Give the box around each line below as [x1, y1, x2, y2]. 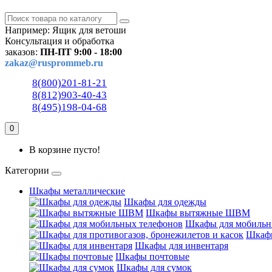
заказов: [5, 47, 40, 57]
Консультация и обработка [5, 36, 114, 46]
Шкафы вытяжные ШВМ [146, 208, 250, 218]
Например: [5, 25, 52, 35]
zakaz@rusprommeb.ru [5, 58, 103, 68]
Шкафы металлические [29, 186, 125, 196]
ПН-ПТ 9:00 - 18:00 [40, 47, 122, 57]
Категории [5, 165, 49, 175]
